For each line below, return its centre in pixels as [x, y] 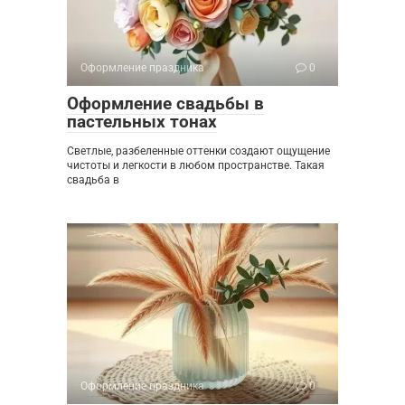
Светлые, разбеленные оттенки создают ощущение [198, 151]
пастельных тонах [142, 121]
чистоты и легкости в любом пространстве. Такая [196, 165]
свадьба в [93, 179]
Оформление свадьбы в [165, 103]
